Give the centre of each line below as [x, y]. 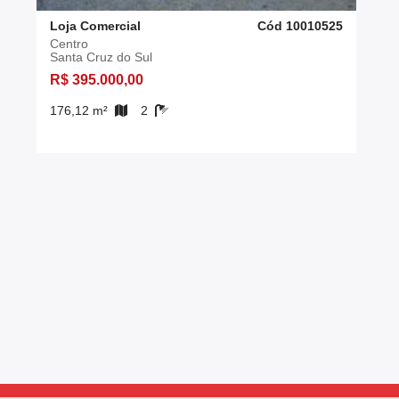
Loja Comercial [95, 26]
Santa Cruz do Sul [101, 57]
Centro [69, 44]
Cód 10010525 [300, 26]
